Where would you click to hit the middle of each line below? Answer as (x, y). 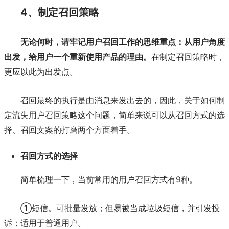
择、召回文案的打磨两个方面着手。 (70, 130)
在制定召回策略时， (188, 57)
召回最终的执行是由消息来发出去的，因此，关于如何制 (123, 100)
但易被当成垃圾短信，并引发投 (163, 209)
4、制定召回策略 (60, 12)
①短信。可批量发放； (63, 208)
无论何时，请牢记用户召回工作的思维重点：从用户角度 (123, 42)
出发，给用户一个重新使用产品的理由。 (78, 57)
